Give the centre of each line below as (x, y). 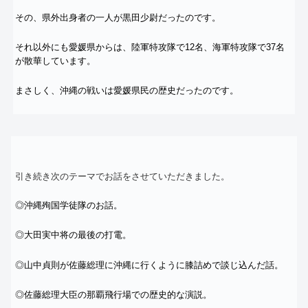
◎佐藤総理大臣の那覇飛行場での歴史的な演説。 (113, 294)
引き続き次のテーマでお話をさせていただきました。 (122, 176)
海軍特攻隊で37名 (249, 47)
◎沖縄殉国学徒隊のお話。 (69, 206)
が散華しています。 (55, 60)
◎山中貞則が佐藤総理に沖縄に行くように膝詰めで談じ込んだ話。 (149, 265)
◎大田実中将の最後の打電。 (73, 235)
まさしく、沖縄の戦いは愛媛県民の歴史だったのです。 (127, 90)
